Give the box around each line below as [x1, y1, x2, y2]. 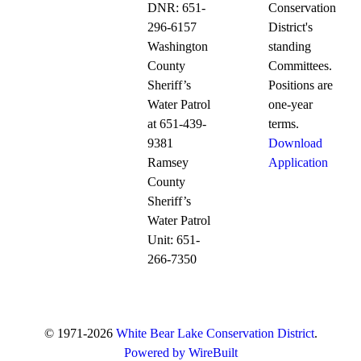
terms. [268, 117, 299, 131]
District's [268, 20, 313, 35]
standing [268, 39, 311, 54]
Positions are [268, 78, 333, 93]
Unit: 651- [147, 233, 201, 247]
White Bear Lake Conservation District [115, 326, 314, 341]
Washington [147, 39, 209, 54]
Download [268, 136, 322, 151]
